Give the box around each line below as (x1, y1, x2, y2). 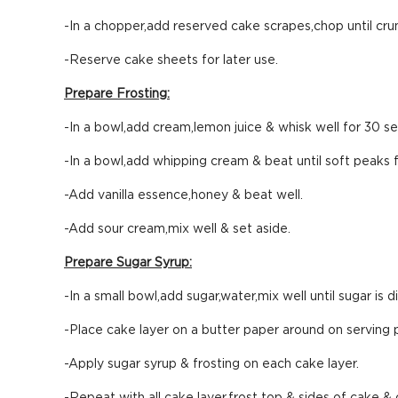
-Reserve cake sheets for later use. (64, 54, 278, 67)
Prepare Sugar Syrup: (64, 257, 192, 269)
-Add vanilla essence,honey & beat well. (64, 189, 303, 202)
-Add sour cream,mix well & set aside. (64, 223, 291, 235)
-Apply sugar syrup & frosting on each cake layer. (64, 358, 359, 370)
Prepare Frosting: (64, 88, 170, 100)
